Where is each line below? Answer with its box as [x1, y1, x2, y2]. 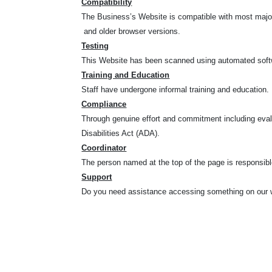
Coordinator [81, 143, 127, 152]
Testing [81, 41, 109, 50]
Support [81, 172, 112, 182]
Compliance [81, 100, 127, 109]
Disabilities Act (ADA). [81, 129, 160, 138]
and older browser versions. [81, 27, 181, 36]
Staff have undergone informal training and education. [81, 85, 270, 94]
